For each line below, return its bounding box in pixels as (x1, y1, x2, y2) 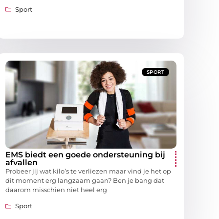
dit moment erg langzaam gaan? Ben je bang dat (5, 176, 164, 184)
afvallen (5, 157, 38, 167)
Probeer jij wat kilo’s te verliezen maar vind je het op (5, 167, 171, 175)
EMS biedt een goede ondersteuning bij (5, 150, 165, 159)
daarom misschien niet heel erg (5, 185, 107, 194)
